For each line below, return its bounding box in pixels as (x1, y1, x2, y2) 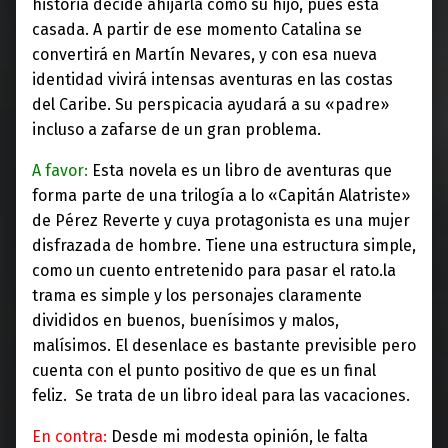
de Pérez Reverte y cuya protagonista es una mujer (32, 211, 410, 231)
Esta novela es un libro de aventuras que (92, 161, 392, 181)
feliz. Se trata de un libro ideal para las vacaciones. (32, 386, 414, 406)
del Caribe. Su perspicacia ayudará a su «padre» (32, 95, 389, 115)
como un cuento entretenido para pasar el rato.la (32, 261, 396, 281)
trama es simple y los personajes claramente (32, 286, 362, 306)
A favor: (32, 161, 92, 181)
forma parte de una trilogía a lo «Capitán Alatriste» (32, 186, 410, 206)
